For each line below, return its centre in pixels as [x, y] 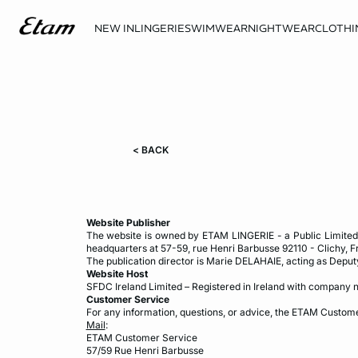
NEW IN [114, 28]
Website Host [118, 273]
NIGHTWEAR [281, 28]
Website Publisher [129, 222]
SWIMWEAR [216, 28]
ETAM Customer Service [144, 337]
